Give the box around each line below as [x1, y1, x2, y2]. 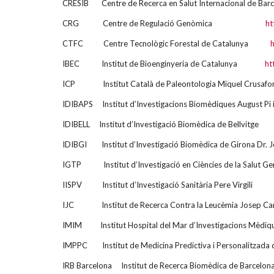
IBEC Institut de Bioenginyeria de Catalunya [62, 58, 265, 68]
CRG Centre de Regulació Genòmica [62, 18, 265, 28]
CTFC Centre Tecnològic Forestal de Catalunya [62, 38, 270, 48]
